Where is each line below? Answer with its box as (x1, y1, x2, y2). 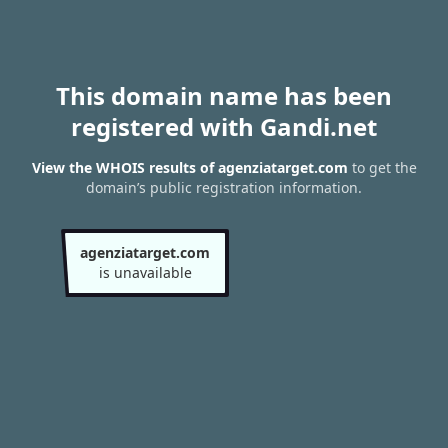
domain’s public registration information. (86, 178, 362, 198)
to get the (347, 158, 417, 178)
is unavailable (98, 263, 192, 282)
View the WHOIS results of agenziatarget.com (31, 158, 348, 178)
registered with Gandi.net (71, 110, 377, 143)
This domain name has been (56, 79, 392, 112)
